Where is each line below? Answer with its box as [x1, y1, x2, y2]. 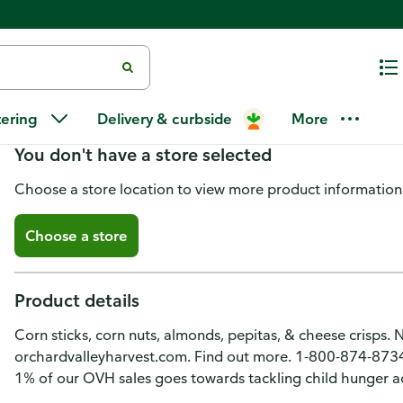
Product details [14, 289, 139, 311]
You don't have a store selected [14, 143, 272, 166]
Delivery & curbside [97, 110, 232, 128]
